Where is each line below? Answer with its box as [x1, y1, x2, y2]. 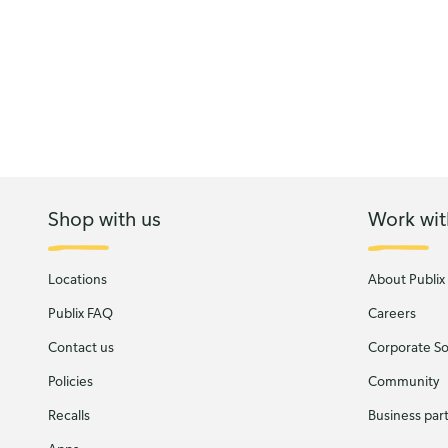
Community [367, 372, 439, 390]
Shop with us [48, 205, 161, 231]
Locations [48, 270, 107, 288]
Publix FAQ [48, 304, 113, 322]
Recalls [48, 406, 90, 424]
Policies [48, 372, 93, 390]
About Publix [367, 270, 445, 288]
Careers [367, 304, 416, 322]
